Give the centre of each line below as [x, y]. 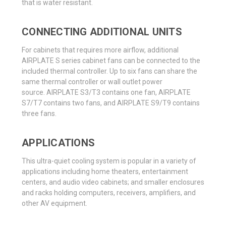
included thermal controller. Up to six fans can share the [109, 71]
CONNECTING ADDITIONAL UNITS [102, 32]
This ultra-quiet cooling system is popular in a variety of [109, 161]
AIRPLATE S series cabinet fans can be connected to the [111, 61]
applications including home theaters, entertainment [105, 172]
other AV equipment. [54, 204]
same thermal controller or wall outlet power [92, 82]
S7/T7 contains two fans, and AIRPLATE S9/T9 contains [111, 103]
